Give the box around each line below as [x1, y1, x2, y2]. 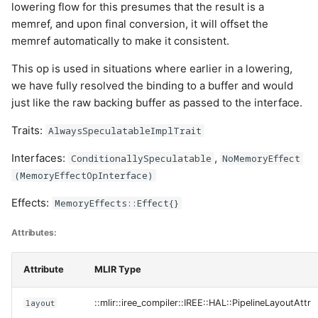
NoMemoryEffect [222, 152, 301, 165]
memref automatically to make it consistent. [11, 34, 229, 48]
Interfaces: [11, 151, 68, 165]
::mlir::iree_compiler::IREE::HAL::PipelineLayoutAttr [94, 297, 311, 308]
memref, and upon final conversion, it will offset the [11, 17, 268, 31]
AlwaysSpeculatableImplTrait [48, 124, 202, 137]
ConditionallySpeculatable [70, 152, 212, 165]
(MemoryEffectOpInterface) [13, 169, 153, 182]
